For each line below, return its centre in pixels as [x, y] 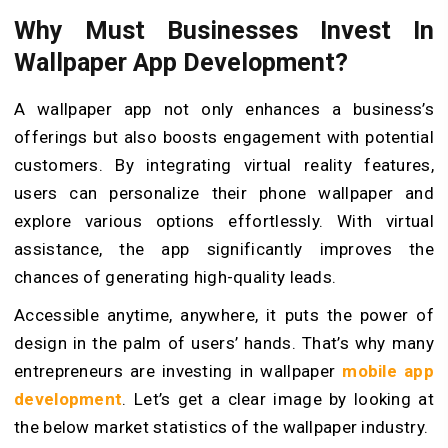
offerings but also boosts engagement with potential [224, 136]
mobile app [388, 370]
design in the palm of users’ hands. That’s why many [224, 342]
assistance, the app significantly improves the [224, 248]
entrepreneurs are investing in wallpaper [178, 370]
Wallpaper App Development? [181, 63]
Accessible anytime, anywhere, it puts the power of [224, 314]
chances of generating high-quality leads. [175, 276]
